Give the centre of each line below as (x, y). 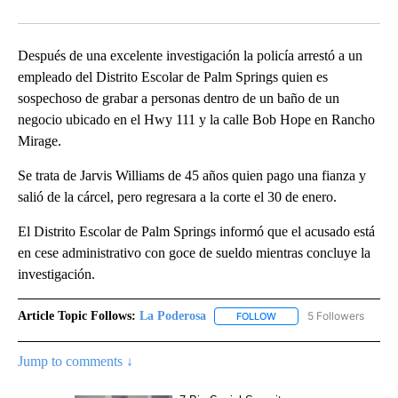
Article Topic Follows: (77, 316)
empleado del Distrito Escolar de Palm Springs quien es (173, 77)
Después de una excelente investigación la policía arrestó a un (190, 56)
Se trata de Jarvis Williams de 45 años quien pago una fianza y (192, 176)
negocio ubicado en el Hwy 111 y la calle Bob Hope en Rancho (196, 120)
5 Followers (336, 316)
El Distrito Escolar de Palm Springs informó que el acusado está (196, 232)
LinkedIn (178, 11)
